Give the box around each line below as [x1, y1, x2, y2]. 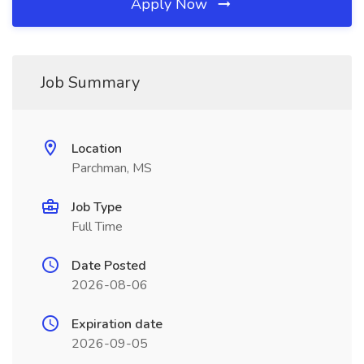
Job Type [71, 198, 122, 216]
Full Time [71, 218, 123, 236]
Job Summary [41, 71, 140, 93]
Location [71, 140, 122, 158]
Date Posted [71, 257, 146, 275]
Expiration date [71, 315, 162, 333]
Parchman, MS [71, 159, 152, 177]
